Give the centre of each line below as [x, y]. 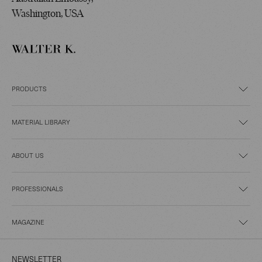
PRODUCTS [29, 89]
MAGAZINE [28, 222]
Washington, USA [48, 15]
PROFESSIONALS [37, 189]
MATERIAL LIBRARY [41, 122]
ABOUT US [28, 156]
